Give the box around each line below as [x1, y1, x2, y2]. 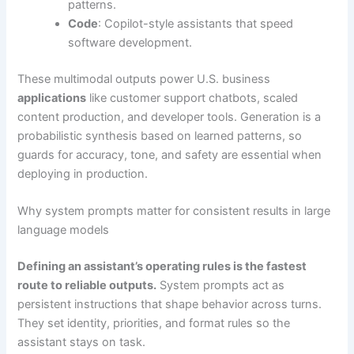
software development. [68, 35, 193, 50]
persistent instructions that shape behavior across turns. [17, 297, 322, 311]
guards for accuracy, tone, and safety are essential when [17, 147, 322, 162]
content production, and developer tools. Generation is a [17, 109, 322, 124]
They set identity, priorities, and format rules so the [17, 316, 291, 330]
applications [17, 90, 87, 105]
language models [17, 223, 110, 238]
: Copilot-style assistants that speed [98, 16, 294, 31]
